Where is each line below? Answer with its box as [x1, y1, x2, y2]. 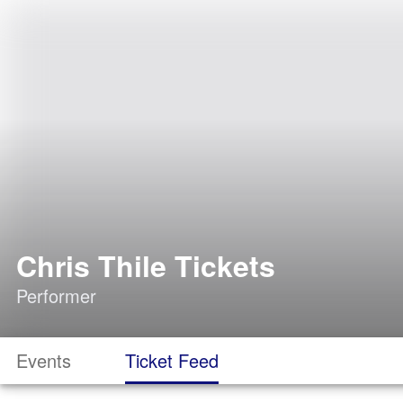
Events [16, 347, 71, 373]
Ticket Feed [125, 347, 219, 373]
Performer [16, 282, 96, 309]
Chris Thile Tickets [16, 245, 275, 286]
